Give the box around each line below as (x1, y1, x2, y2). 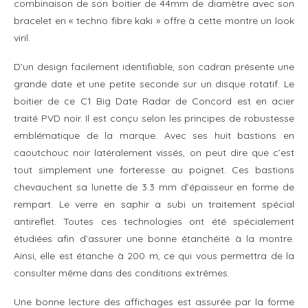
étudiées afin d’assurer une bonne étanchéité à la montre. (14, 232, 294, 245)
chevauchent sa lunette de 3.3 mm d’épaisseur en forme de (14, 180, 294, 193)
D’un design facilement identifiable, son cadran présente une (14, 60, 294, 73)
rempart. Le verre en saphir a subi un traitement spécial (14, 197, 294, 210)
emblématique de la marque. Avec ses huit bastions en (14, 129, 294, 142)
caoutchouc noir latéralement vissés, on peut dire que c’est (14, 146, 294, 159)
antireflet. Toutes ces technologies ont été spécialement (14, 214, 294, 228)
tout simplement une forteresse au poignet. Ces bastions (14, 163, 294, 176)
